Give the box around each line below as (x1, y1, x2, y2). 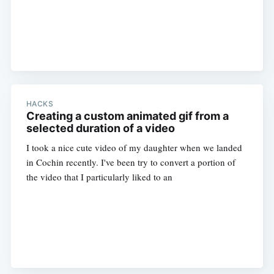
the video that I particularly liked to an (26, 170, 172, 183)
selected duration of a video (26, 121, 175, 135)
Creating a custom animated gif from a (26, 109, 229, 122)
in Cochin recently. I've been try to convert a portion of (26, 155, 235, 168)
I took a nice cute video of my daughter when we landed (26, 141, 242, 154)
